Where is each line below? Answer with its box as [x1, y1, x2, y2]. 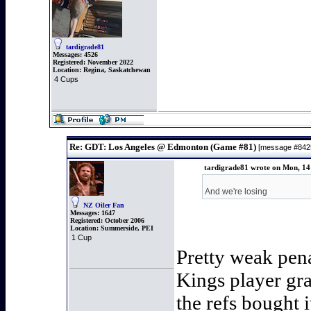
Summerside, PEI [101, 224, 153, 232]
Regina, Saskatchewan [83, 66, 151, 74]
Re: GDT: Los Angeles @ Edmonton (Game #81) [67, 142, 256, 152]
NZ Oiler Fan [83, 201, 124, 209]
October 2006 [103, 217, 144, 224]
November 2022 [85, 58, 133, 66]
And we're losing [204, 187, 267, 196]
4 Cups [54, 75, 78, 83]
